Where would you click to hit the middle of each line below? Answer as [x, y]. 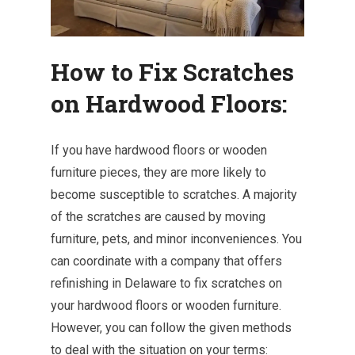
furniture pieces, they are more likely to [158, 172]
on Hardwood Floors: [169, 103]
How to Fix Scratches [172, 72]
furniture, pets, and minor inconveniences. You [176, 239]
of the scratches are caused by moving [158, 217]
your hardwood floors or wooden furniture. [166, 305]
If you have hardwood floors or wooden [159, 150]
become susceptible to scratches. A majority [174, 195]
